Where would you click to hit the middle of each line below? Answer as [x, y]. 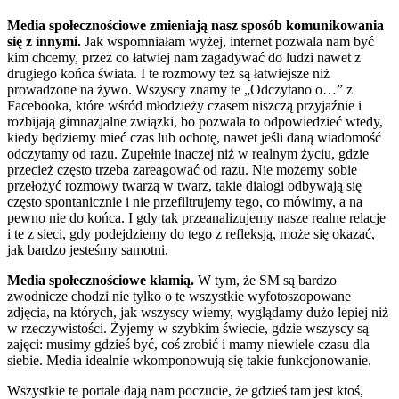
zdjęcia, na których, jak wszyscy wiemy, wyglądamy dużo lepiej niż [198, 312]
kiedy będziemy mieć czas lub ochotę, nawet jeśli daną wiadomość [194, 137]
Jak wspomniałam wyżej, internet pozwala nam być [228, 41]
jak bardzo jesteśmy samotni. [88, 249]
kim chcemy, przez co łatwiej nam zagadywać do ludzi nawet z [184, 57]
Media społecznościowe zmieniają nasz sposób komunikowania [195, 25]
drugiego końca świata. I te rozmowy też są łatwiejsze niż [168, 73]
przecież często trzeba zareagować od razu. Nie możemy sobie [182, 169]
